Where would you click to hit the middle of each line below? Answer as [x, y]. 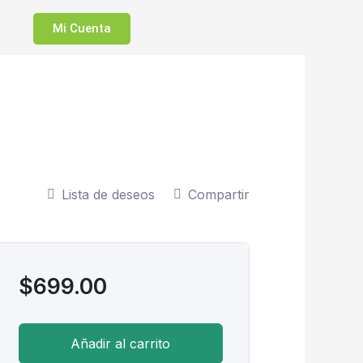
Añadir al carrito [121, 344]
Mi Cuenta [82, 29]
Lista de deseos [108, 195]
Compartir [218, 195]
